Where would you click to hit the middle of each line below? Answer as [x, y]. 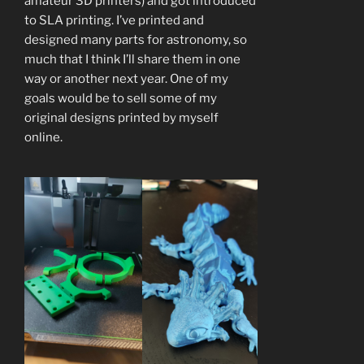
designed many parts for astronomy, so [136, 39]
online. [43, 137]
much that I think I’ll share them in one [132, 59]
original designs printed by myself [121, 117]
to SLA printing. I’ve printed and [114, 20]
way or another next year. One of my [126, 78]
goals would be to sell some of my [121, 98]
